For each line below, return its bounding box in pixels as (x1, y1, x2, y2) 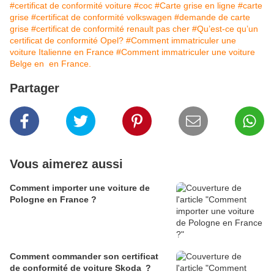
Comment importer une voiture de (10, 183, 150, 193)
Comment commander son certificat (10, 251, 158, 262)
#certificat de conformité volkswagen (31, 12, 172, 23)
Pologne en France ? (10, 194, 97, 205)
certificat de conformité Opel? (10, 35, 124, 46)
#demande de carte (174, 12, 250, 23)
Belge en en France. (10, 59, 91, 69)
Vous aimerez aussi (10, 157, 123, 171)
